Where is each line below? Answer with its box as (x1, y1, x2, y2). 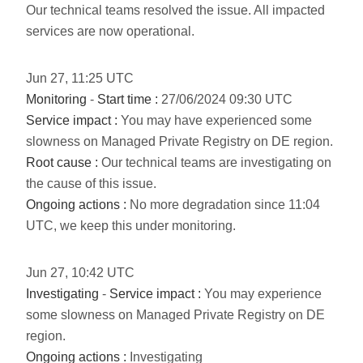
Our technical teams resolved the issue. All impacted (26, 3, 325, 17)
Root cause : (26, 156, 98, 169)
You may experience (201, 287, 322, 301)
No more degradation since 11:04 (126, 198, 320, 211)
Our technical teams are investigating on (98, 156, 331, 169)
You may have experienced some (117, 113, 312, 127)
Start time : (97, 92, 158, 106)
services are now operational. (26, 24, 194, 38)
